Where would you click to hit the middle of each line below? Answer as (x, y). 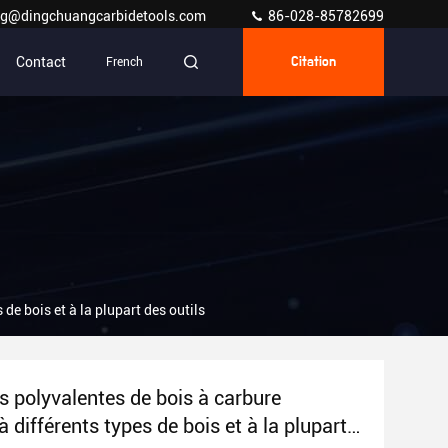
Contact (41, 62)
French (124, 62)
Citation (313, 62)
